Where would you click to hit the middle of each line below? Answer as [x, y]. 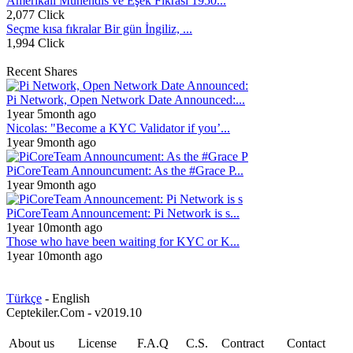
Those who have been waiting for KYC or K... [123, 242]
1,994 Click [35, 43]
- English [66, 298]
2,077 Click [35, 15]
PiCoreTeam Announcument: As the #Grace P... [125, 171]
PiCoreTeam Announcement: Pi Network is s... [123, 213]
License [97, 343]
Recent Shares [42, 71]
